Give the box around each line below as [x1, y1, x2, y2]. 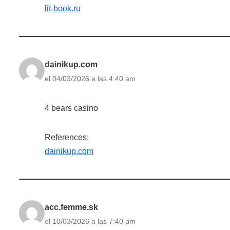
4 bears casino [45, 103, 98, 112]
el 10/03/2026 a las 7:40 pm [45, 217, 136, 225]
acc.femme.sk [45, 202, 98, 212]
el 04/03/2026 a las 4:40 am [45, 74, 136, 83]
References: [45, 132, 89, 142]
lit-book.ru [45, 4, 81, 13]
